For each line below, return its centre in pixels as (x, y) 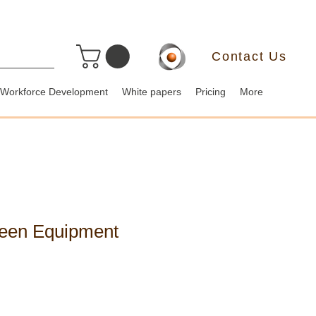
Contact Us (249, 56)
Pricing (211, 92)
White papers (152, 92)
